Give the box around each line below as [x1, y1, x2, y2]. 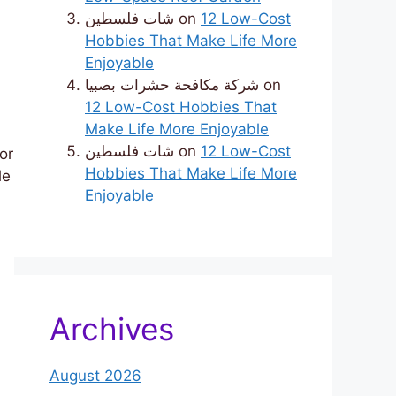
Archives [49, 310, 174, 348]
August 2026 [49, 367, 141, 385]
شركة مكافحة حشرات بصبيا [85, 76, 259, 95]
